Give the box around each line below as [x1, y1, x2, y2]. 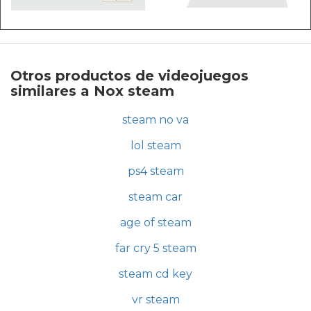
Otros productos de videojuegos [10, 67, 249, 85]
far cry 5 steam [115, 242, 196, 255]
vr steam [131, 293, 180, 307]
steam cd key [119, 267, 192, 281]
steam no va [122, 113, 189, 127]
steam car [128, 190, 183, 204]
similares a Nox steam [10, 83, 174, 100]
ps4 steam [127, 165, 184, 178]
